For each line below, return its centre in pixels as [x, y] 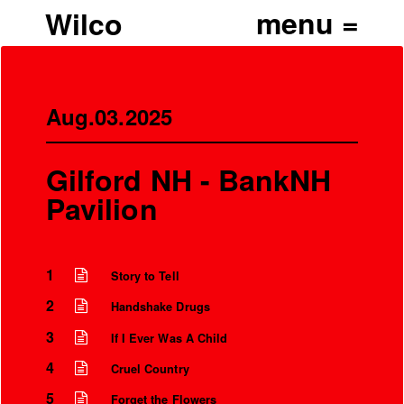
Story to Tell [145, 275]
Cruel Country [150, 368]
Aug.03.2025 [109, 116]
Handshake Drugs [160, 307]
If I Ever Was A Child [169, 338]
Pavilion [102, 208]
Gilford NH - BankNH [189, 179]
